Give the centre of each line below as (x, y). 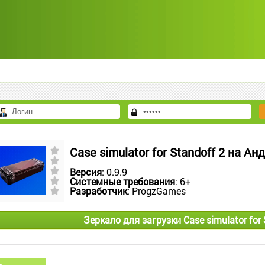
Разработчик (98, 191)
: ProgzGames (156, 191)
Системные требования (122, 181)
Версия (86, 172)
